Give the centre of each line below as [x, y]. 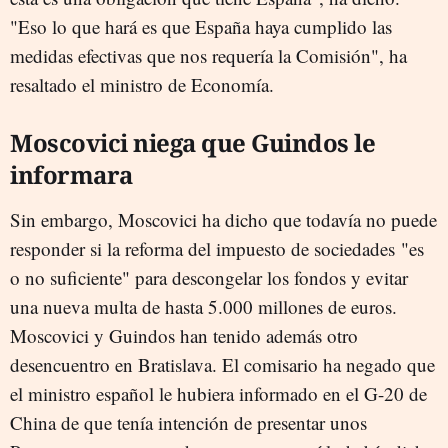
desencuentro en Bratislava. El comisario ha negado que [222, 364]
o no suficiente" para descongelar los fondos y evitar [209, 277]
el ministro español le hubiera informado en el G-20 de [218, 393]
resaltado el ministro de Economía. [142, 84]
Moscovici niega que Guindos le [192, 142]
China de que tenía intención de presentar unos [188, 422]
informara [71, 174]
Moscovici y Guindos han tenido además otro [184, 335]
